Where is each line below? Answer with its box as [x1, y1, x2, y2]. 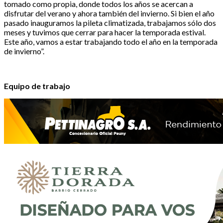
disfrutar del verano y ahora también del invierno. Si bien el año [4, 8, 215, 18]
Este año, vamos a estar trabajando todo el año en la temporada [4, 36, 218, 46]
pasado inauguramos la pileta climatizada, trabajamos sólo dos [4, 17, 216, 27]
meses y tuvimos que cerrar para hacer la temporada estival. [4, 27, 206, 37]
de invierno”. [4, 46, 44, 56]
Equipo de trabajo [4, 81, 70, 91]
